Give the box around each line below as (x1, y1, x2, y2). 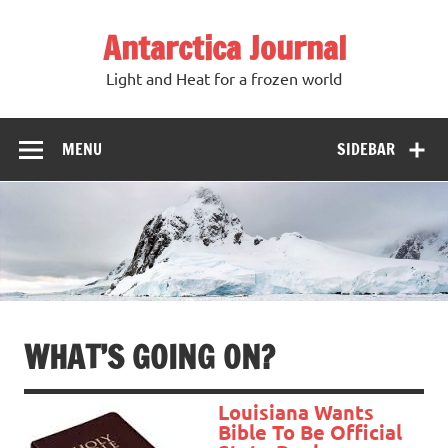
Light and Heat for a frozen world (106, 68, 342, 89)
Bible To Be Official (218, 418, 402, 445)
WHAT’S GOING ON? (24, 333, 275, 380)
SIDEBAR (337, 137, 396, 160)
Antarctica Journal (102, 25, 346, 71)
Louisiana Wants (218, 398, 374, 425)
